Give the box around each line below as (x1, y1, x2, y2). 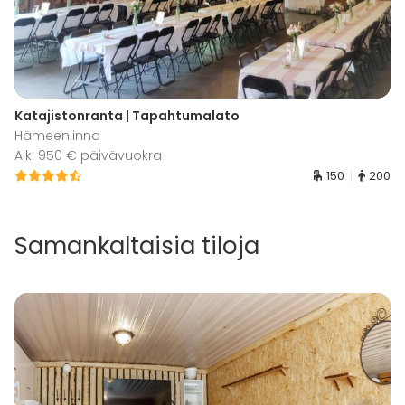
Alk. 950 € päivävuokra (14, 146, 162, 165)
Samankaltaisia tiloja (14, 230, 259, 263)
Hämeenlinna (14, 127, 100, 146)
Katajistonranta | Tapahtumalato (14, 107, 240, 126)
